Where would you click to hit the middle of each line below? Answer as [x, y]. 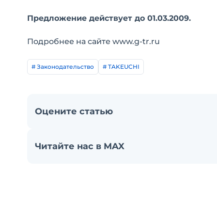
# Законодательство [63, 67]
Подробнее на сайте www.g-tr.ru [93, 41]
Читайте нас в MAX [80, 146]
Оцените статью [74, 111]
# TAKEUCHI [121, 67]
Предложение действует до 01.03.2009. [109, 18]
